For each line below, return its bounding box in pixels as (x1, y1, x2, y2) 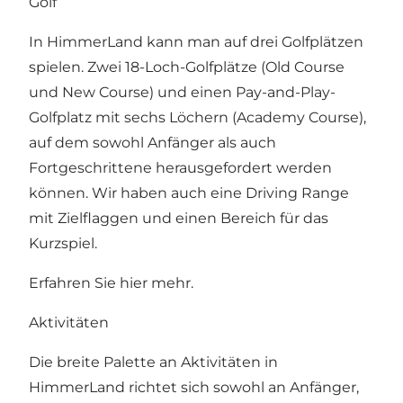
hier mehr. (120, 273, 193, 291)
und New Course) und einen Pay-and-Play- (29, 83, 336, 101)
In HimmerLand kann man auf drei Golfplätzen (29, 32, 363, 50)
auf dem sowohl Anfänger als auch (29, 133, 276, 151)
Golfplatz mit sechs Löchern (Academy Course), (29, 108, 366, 126)
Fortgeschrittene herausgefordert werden (29, 158, 332, 176)
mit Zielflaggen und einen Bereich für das (29, 209, 328, 227)
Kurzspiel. (29, 234, 97, 252)
